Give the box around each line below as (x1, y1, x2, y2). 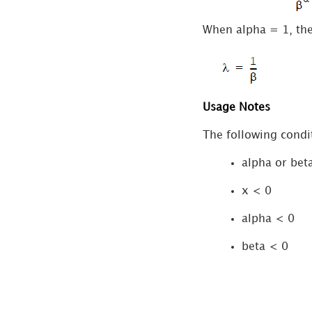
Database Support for (28, 10, 134, 23)
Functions (28, 28, 77, 40)
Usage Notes (202, 102, 270, 114)
